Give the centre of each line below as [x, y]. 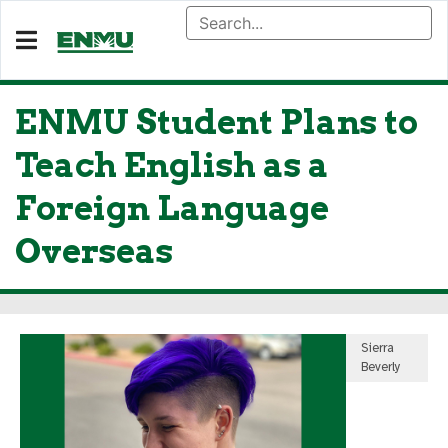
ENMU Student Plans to [216, 122]
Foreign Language [172, 208]
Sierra [378, 348]
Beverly [381, 367]
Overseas [94, 251]
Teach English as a [172, 165]
